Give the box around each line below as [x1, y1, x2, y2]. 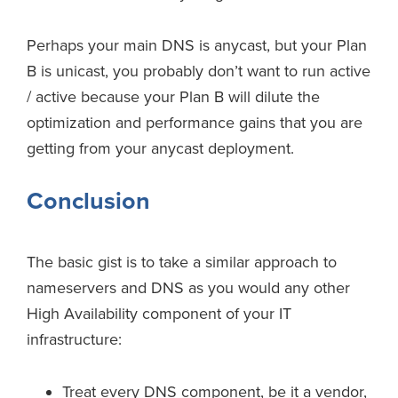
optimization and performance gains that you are [27, 112, 362, 132]
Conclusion [27, 186, 150, 216]
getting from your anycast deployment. [27, 138, 294, 158]
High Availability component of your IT [27, 303, 291, 323]
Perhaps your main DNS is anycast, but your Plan [27, 35, 367, 55]
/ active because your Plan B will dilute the [27, 86, 320, 107]
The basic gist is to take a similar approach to [27, 251, 337, 272]
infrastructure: [27, 329, 122, 349]
